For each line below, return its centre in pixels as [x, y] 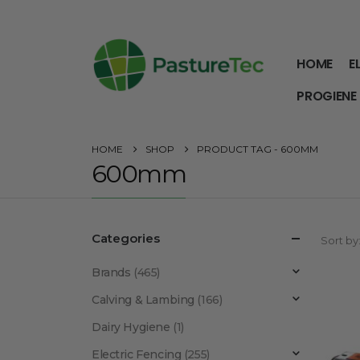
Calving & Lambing [143, 300]
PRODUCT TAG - [239, 149]
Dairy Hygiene [131, 327]
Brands [111, 272]
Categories [126, 238]
